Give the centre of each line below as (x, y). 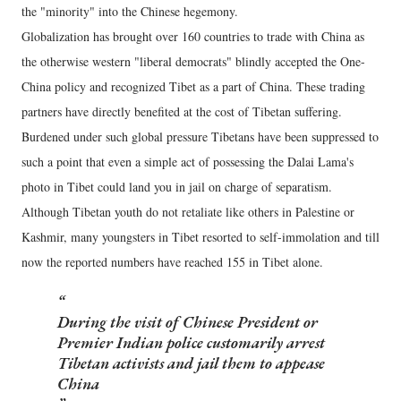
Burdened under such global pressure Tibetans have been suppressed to (200, 136)
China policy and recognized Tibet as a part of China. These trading (193, 86)
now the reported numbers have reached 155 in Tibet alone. (172, 261)
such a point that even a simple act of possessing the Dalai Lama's (188, 161)
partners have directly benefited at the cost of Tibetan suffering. (182, 111)
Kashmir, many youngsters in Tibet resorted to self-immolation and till (200, 236)
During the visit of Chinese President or (188, 321)
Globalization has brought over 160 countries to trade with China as (193, 36)
